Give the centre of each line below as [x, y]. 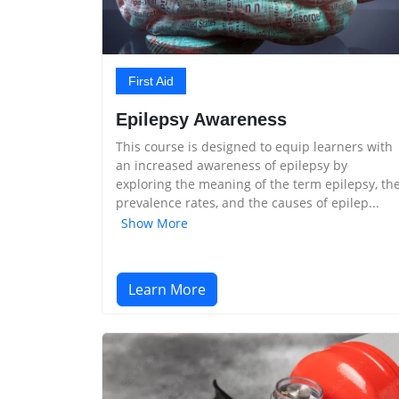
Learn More [167, 289]
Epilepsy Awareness [201, 119]
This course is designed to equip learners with [254, 147]
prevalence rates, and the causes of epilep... [248, 203]
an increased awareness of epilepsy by [232, 165]
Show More [155, 223]
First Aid [151, 81]
